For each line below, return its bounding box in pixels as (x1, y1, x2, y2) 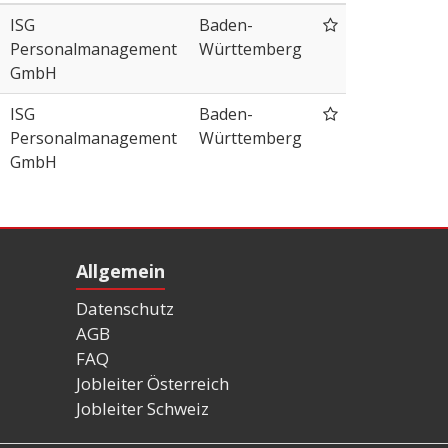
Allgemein (76, 258, 165, 283)
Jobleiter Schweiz (76, 397, 209, 421)
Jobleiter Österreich (76, 372, 229, 396)
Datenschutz (76, 297, 174, 321)
